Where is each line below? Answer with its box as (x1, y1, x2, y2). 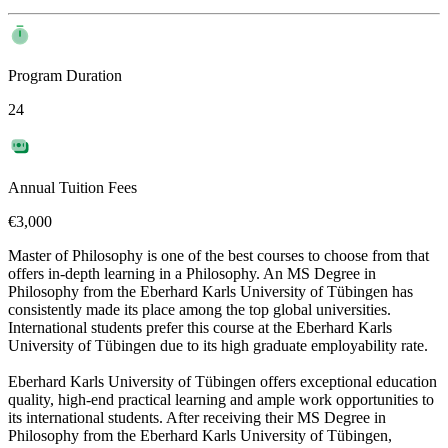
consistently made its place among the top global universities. (8, 301, 391, 319)
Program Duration (8, 67, 122, 85)
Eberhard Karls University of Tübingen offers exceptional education (8, 373, 437, 391)
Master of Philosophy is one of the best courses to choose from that (8, 247, 429, 265)
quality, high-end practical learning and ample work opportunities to (8, 391, 434, 409)
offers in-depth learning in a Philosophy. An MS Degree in (8, 265, 376, 283)
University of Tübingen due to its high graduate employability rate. (8, 337, 428, 355)
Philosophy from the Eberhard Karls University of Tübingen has (8, 283, 413, 301)
